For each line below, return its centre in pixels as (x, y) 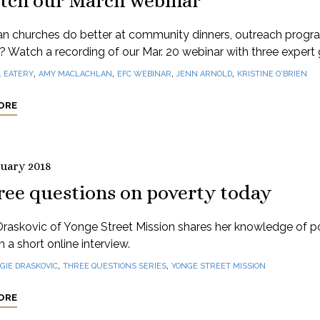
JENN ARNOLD (204, 74)
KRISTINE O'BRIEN (272, 74)
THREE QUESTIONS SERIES (114, 266)
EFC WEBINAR (144, 74)
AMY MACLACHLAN (75, 74)
